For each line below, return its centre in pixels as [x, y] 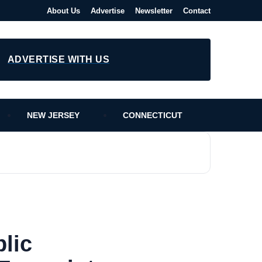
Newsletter [154, 11]
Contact [197, 11]
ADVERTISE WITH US [58, 59]
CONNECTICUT [153, 115]
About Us [63, 11]
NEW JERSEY [53, 115]
